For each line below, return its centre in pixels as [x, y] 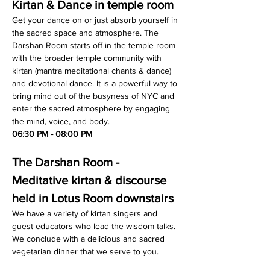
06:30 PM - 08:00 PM [52, 134]
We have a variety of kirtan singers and [86, 213]
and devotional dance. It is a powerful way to [96, 83]
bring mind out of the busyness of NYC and [94, 96]
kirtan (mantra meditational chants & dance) [93, 71]
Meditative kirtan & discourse [91, 180]
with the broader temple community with [88, 58]
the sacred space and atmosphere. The [86, 33]
